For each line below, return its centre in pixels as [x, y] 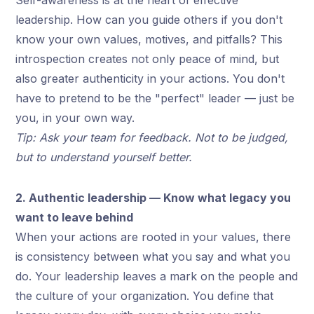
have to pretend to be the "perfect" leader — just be [155, 98]
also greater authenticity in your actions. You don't [150, 78]
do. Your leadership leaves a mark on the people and [157, 276]
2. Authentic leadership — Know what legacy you [153, 197]
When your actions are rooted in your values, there [153, 237]
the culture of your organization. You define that [145, 295]
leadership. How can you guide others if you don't [149, 19]
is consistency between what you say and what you [153, 256]
